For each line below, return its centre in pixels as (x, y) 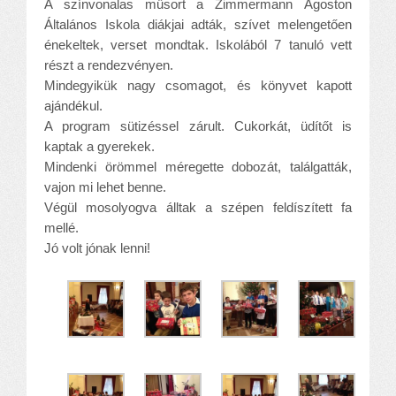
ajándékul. (73, 105)
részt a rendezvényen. (109, 65)
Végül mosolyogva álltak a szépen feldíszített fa (198, 207)
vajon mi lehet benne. (105, 187)
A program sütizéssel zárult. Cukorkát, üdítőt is (198, 126)
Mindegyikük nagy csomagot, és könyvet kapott (198, 85)
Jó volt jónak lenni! (97, 247)
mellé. (61, 227)
